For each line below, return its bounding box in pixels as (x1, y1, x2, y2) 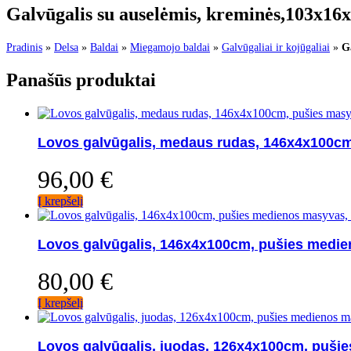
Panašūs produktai (6, 69, 156, 90)
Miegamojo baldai (130, 41, 210, 53)
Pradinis (6, 41, 42, 53)
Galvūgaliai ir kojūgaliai (222, 41, 330, 53)
